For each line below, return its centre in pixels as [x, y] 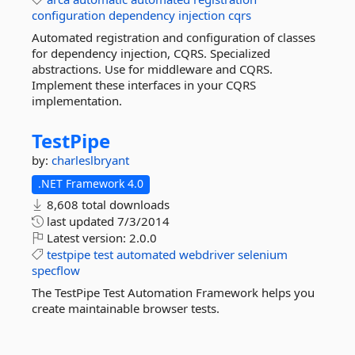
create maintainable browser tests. [126, 308]
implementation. [77, 101]
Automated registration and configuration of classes [174, 37]
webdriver [207, 254]
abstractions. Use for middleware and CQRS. [152, 69]
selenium [263, 254]
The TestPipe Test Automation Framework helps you [173, 292]
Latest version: [86, 238]
